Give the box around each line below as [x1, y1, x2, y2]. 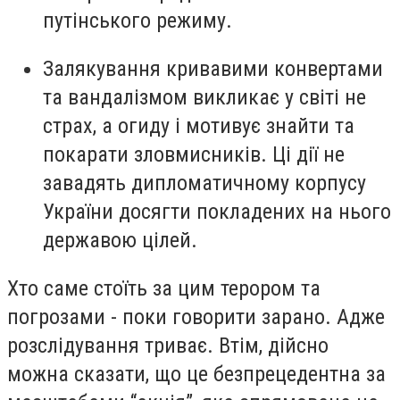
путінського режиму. [43, 8, 232, 34]
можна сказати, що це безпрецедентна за [7, 361, 386, 387]
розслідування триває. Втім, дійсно [7, 332, 329, 358]
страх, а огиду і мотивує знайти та [43, 112, 354, 138]
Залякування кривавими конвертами [43, 55, 383, 81]
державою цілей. [43, 227, 197, 253]
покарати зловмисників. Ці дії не [43, 141, 345, 167]
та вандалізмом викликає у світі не [43, 84, 366, 110]
